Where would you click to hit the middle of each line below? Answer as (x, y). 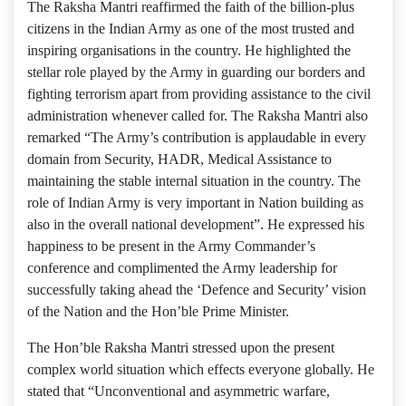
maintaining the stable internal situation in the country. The (194, 181)
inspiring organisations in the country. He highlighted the (189, 50)
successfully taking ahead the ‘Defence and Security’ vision (197, 290)
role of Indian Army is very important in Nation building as (195, 203)
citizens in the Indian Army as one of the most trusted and (191, 29)
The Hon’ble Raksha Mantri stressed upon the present (181, 348)
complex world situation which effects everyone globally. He (201, 369)
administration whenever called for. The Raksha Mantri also (198, 116)
